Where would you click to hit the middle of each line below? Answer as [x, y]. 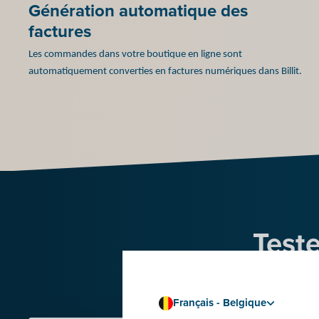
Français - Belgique [220, 303]
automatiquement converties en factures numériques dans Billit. [165, 71]
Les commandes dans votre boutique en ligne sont [135, 54]
